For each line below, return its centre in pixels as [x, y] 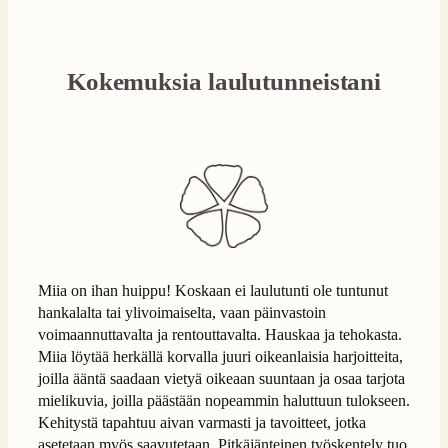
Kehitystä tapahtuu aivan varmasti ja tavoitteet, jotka [202, 423]
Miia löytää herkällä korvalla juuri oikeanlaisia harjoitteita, [220, 357]
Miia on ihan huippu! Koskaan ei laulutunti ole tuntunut [213, 291]
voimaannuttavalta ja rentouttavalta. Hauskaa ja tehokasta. [220, 335]
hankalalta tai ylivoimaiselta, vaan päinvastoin [182, 313]
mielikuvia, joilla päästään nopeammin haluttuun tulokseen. [224, 401]
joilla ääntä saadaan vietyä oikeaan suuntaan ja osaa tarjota [221, 379]
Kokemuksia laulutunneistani [224, 82]
